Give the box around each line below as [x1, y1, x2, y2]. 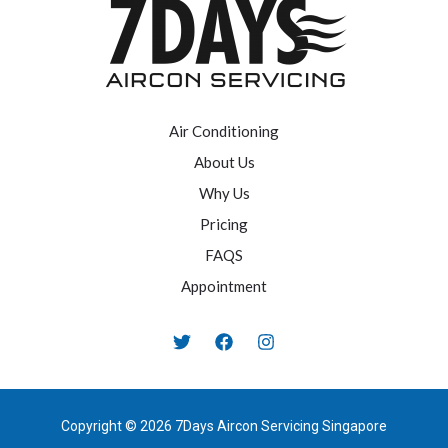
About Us [193, 152, 255, 171]
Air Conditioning [169, 121, 279, 140]
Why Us [198, 183, 250, 202]
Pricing [200, 214, 248, 233]
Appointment [181, 276, 267, 295]
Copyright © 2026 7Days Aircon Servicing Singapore [61, 417, 387, 434]
